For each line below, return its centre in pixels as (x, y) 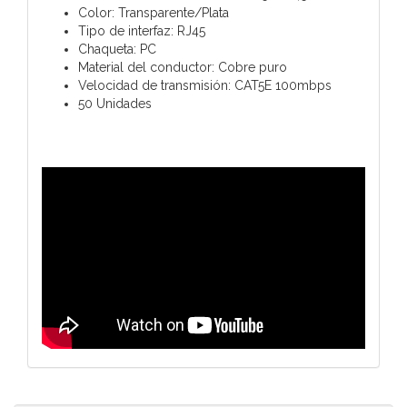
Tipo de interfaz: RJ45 (142, 30)
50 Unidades (115, 103)
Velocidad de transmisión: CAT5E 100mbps (205, 85)
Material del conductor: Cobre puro (183, 67)
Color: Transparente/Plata (154, 12)
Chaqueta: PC (117, 49)
